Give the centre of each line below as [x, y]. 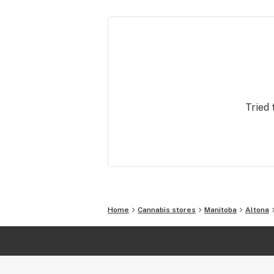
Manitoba [220, 210]
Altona [257, 210]
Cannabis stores [167, 210]
